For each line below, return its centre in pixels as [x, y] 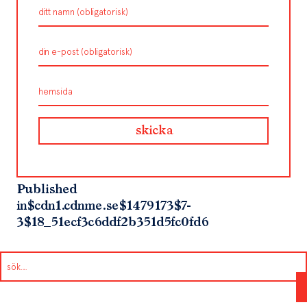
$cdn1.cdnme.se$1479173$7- [109, 207]
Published [47, 190]
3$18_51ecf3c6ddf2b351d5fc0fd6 [112, 223]
